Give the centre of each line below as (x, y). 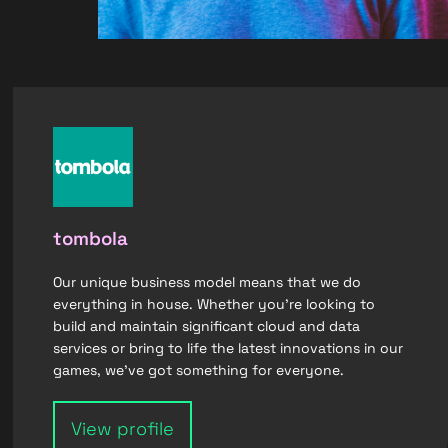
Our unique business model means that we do (207, 282)
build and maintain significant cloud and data (207, 326)
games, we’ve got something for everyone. (199, 370)
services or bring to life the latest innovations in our (228, 348)
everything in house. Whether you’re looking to (214, 304)
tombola (91, 238)
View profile (123, 428)
